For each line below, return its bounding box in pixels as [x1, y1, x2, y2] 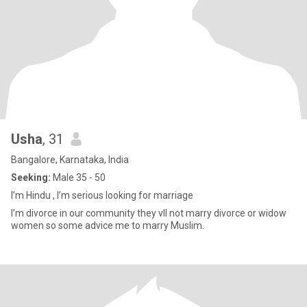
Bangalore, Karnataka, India [11, 154, 129, 165]
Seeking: [11, 172, 51, 183]
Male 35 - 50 [51, 172, 106, 183]
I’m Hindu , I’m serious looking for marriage [11, 190, 193, 201]
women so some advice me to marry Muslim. [11, 220, 204, 231]
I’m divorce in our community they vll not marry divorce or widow [11, 208, 286, 219]
